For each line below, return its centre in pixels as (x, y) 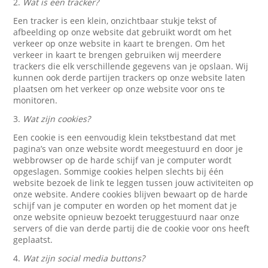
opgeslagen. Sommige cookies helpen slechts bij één (119, 171)
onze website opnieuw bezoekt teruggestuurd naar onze (127, 217)
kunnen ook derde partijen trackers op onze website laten (130, 77)
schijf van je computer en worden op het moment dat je (125, 205)
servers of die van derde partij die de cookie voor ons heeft (132, 228)
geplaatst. (33, 240)
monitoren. (36, 100)
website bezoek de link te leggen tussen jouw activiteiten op (134, 183)
